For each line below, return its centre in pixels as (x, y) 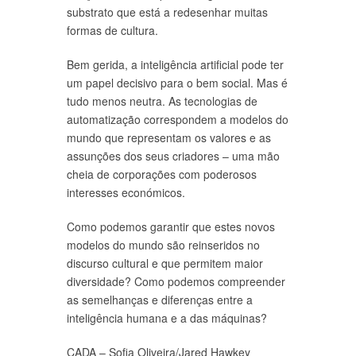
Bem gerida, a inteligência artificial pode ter (175, 64)
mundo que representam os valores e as (169, 137)
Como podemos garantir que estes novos (171, 226)
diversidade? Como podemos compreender (176, 281)
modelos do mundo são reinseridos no (163, 245)
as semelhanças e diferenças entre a (160, 300)
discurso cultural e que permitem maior (165, 263)
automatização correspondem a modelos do (178, 119)
